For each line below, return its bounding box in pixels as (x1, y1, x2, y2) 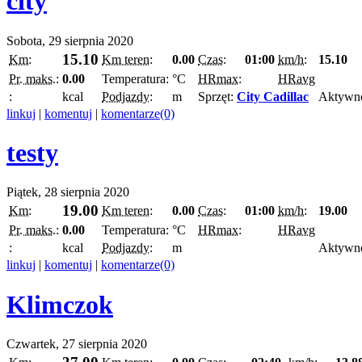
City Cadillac (237, 89, 309, 103)
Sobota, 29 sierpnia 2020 (6, 33, 133, 48)
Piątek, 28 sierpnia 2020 (6, 185, 129, 200)
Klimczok (6, 289, 113, 319)
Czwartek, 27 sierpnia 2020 (6, 337, 147, 351)
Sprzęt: (198, 89, 237, 103)
